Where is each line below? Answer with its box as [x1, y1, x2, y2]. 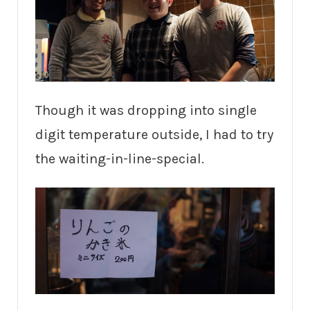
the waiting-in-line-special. [35, 150, 204, 167]
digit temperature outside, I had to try [35, 126, 273, 143]
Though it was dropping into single [35, 102, 257, 118]
